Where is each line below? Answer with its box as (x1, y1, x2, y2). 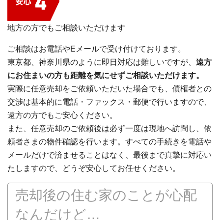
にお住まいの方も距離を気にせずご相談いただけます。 (7, 71, 204, 80)
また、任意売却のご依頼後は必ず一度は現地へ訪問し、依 (7, 124, 212, 133)
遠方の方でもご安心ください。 (7, 111, 117, 120)
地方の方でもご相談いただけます (7, 24, 125, 32)
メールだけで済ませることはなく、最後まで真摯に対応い (7, 151, 212, 160)
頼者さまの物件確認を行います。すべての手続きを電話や (7, 137, 212, 146)
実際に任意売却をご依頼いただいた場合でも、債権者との (7, 84, 212, 93)
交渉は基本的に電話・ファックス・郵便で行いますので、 (7, 98, 212, 107)
